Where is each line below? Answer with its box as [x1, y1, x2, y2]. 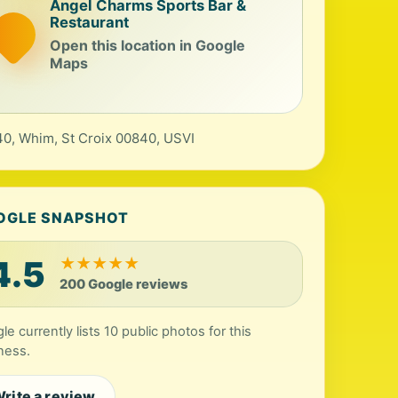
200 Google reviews [60, 276, 188, 292]
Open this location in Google [50, 36, 246, 54]
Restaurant [50, 13, 130, 31]
